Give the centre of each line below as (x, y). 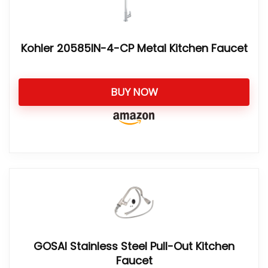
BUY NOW (134, 92)
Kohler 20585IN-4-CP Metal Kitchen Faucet (134, 48)
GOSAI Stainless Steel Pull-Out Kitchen (134, 246)
